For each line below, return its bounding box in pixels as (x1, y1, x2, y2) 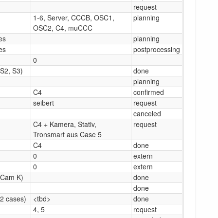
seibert (33, 97, 54, 108)
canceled (133, 108, 161, 118)
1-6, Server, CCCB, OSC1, (33, 12, 114, 22)
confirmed (133, 87, 164, 97)
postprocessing (133, 44, 180, 54)
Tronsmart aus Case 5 (33, 129, 102, 139)
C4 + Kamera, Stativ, (33, 119, 96, 129)
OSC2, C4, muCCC (33, 22, 92, 33)
